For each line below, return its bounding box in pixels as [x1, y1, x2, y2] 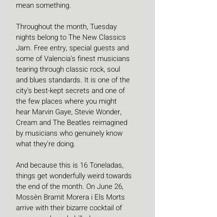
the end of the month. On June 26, [16, 181, 125, 192]
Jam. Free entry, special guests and [16, 43, 131, 54]
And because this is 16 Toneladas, [16, 160, 125, 171]
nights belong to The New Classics [16, 32, 128, 43]
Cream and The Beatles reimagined [16, 117, 129, 128]
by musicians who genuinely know [16, 128, 124, 139]
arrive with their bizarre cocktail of [16, 202, 124, 214]
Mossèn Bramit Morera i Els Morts [16, 192, 127, 203]
